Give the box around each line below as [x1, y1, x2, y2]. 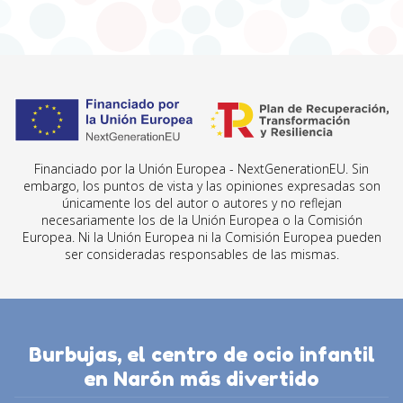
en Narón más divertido [84, 366, 319, 391]
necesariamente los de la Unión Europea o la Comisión [40, 211, 363, 229]
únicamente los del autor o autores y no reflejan [61, 194, 342, 212]
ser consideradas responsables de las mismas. [64, 246, 339, 264]
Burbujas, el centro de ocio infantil [28, 342, 375, 367]
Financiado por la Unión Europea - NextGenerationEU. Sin [34, 160, 369, 178]
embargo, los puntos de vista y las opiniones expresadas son [22, 177, 381, 195]
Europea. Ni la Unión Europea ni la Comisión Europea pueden [22, 228, 381, 246]
